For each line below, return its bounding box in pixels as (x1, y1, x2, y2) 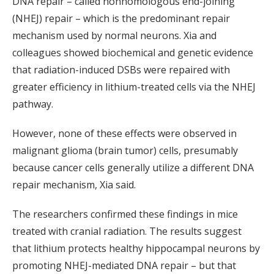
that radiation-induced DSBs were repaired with (12, 63, 230, 77)
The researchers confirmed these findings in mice (12, 207, 238, 221)
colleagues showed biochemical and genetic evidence (12, 46, 253, 60)
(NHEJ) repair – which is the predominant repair (12, 12, 230, 26)
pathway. (12, 97, 53, 111)
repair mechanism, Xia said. (12, 178, 136, 192)
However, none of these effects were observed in (12, 127, 237, 141)
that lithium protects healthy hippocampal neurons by (12, 242, 260, 256)
